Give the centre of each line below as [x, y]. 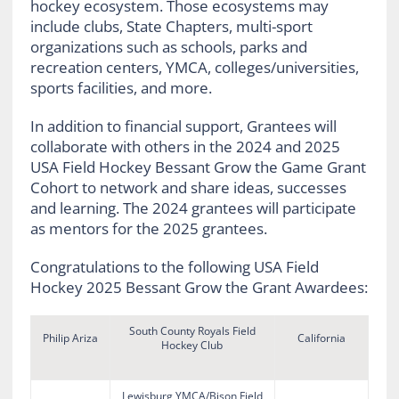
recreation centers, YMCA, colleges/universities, [194, 68]
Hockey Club [192, 346]
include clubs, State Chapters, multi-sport [171, 27]
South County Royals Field [192, 331]
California [321, 338]
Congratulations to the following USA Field [174, 267]
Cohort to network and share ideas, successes [188, 188]
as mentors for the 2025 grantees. [148, 229]
